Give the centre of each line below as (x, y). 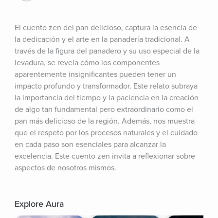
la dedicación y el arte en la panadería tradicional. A (102, 39)
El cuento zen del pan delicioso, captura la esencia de (106, 28)
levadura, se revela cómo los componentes (87, 63)
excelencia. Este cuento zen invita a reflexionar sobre (105, 156)
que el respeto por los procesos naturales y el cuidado (106, 133)
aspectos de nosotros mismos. (65, 168)
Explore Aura (39, 204)
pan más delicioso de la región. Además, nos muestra (105, 121)
